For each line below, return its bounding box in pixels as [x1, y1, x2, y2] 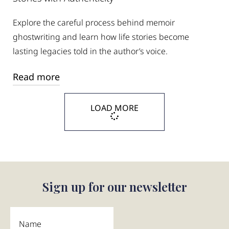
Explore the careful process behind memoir [13, 17, 175, 29]
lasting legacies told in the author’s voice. [13, 45, 168, 57]
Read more [13, 71, 60, 83]
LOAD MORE [90, 102, 139, 114]
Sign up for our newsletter [42, 178, 187, 195]
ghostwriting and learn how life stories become [13, 31, 189, 43]
